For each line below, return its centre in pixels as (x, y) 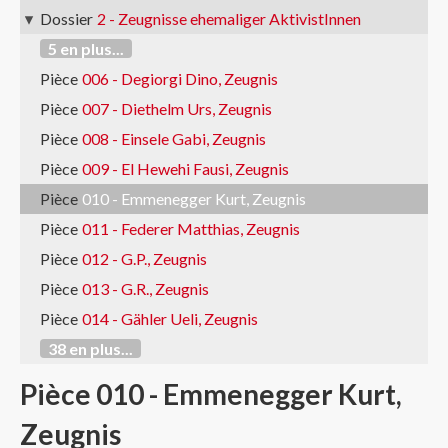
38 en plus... (90, 348)
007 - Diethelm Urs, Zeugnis (177, 108)
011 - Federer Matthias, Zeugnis (191, 228)
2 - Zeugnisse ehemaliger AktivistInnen (229, 18)
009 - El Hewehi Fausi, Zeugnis (185, 168)
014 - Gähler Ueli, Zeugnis (170, 318)
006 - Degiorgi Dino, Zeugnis (180, 78)
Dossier (66, 18)
